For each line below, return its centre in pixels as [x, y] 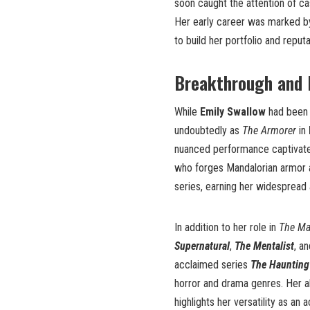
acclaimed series [212, 265]
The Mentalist [264, 246]
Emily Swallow [233, 112]
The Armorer [269, 131]
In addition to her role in [227, 228]
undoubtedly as [208, 131]
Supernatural [202, 246]
